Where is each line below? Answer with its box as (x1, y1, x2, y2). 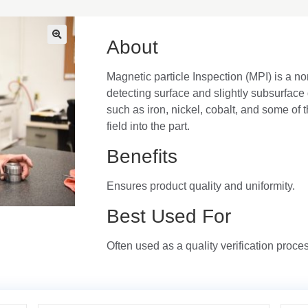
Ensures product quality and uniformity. (106, 180, 295, 192)
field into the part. (106, 120, 190, 133)
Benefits (106, 146, 177, 168)
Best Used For (106, 206, 231, 228)
